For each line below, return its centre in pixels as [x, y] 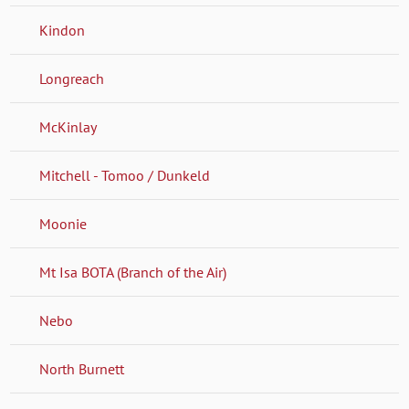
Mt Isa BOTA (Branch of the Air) [133, 272]
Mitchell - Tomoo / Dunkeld [125, 175]
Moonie [63, 223]
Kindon [63, 30]
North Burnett [82, 368]
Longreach [72, 78]
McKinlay [68, 126]
